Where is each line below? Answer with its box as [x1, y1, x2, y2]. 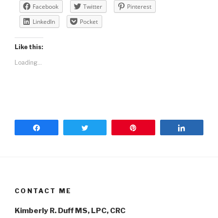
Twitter [83, 2, 102, 11]
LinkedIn [33, 17, 55, 26]
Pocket [80, 17, 98, 26]
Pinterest [127, 2, 151, 11]
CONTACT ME [15, 187, 72, 195]
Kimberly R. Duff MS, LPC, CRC [15, 206, 126, 215]
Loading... [15, 58, 42, 66]
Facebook [33, 2, 58, 11]
